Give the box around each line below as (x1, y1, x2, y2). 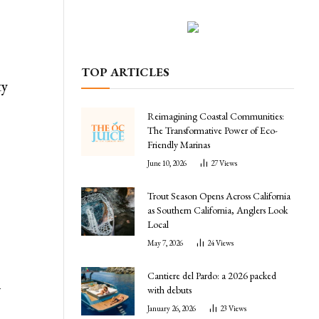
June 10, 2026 (147, 157, 187, 168)
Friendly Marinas (147, 137, 210, 151)
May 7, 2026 (147, 237, 183, 248)
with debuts (147, 283, 192, 296)
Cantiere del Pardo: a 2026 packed (147, 268, 276, 282)
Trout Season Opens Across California (147, 189, 291, 202)
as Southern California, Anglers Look (147, 203, 288, 216)
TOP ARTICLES (81, 63, 169, 80)
